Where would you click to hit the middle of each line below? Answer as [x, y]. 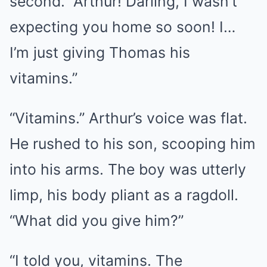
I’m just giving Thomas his [100, 52]
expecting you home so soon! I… [122, 27]
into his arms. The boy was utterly [128, 169]
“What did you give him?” [97, 221]
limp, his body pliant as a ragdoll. [124, 195]
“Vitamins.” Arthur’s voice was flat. [128, 118]
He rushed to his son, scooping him [133, 144]
